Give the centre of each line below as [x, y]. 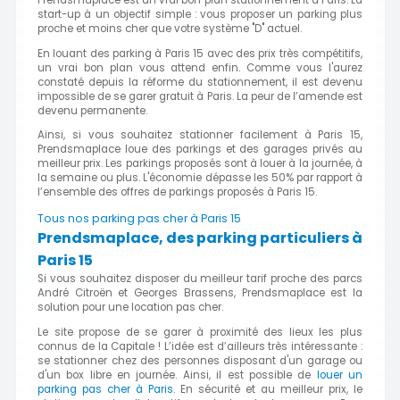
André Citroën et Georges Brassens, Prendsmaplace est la [200, 293]
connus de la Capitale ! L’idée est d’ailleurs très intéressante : [200, 346]
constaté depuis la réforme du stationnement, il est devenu [200, 82]
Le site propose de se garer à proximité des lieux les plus [200, 332]
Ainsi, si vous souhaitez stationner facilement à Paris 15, [200, 135]
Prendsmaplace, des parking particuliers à [200, 238]
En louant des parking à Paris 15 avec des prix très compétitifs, [200, 53]
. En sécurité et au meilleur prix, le [268, 389]
